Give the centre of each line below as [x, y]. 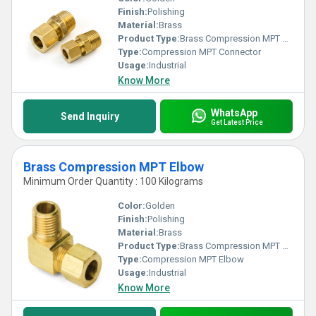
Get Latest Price [237, 122]
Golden [160, 206]
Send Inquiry [90, 116]
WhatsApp [234, 113]
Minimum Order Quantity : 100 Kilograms [113, 181]
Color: [132, 206]
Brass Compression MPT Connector [231, 38]
